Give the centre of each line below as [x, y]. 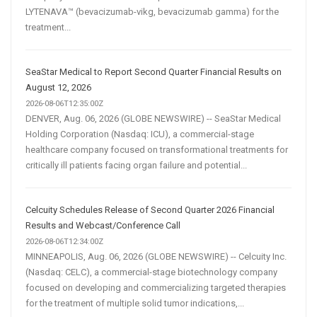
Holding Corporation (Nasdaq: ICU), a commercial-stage [140, 134]
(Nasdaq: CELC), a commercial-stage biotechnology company [151, 272]
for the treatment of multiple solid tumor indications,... [135, 303]
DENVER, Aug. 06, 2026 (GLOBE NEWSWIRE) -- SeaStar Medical [153, 118]
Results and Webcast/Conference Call [103, 225]
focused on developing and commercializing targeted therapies [156, 287]
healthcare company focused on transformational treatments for [157, 149]
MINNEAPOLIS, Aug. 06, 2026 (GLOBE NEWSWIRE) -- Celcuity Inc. [156, 256]
